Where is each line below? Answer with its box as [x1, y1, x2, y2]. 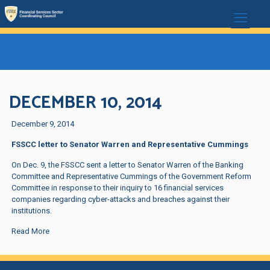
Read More [11, 227, 50, 236]
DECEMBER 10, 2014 [9, 89, 162, 118]
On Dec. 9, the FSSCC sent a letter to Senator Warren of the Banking [11, 160, 244, 169]
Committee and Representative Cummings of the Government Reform [11, 172, 252, 181]
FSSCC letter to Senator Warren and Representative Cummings [11, 140, 249, 149]
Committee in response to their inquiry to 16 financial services [11, 183, 224, 192]
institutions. [11, 206, 52, 215]
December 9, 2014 [11, 119, 75, 128]
